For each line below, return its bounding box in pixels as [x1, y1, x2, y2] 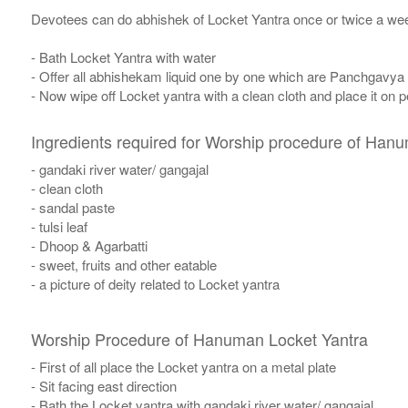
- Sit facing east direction [30, 376, 177, 396]
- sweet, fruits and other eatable [30, 255, 217, 275]
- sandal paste [30, 198, 115, 218]
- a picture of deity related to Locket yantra [30, 274, 280, 294]
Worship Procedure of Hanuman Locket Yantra [30, 327, 368, 352]
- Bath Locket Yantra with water [30, 47, 216, 67]
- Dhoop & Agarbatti [30, 236, 148, 256]
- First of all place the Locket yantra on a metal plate [30, 357, 336, 377]
